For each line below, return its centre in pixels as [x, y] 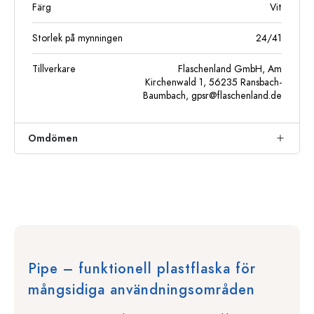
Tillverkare [54, 69]
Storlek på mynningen [77, 38]
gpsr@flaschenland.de [237, 96]
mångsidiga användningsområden [142, 289]
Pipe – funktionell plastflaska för [142, 268]
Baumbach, [167, 96]
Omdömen [53, 138]
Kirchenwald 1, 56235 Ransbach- [213, 82]
